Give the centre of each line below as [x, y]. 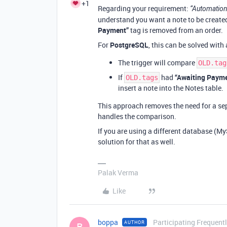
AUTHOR [135, 222]
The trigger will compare [157, 62]
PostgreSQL [129, 45]
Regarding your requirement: [144, 8]
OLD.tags [142, 77]
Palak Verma [118, 172]
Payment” [113, 30]
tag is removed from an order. [176, 30]
